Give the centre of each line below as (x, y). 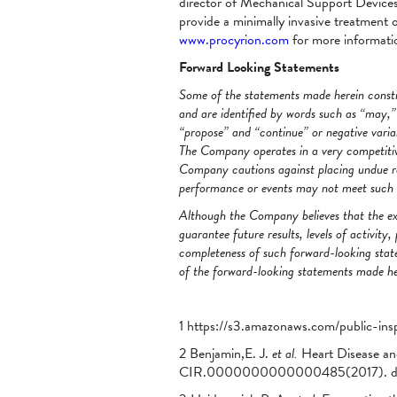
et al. (285, 354)
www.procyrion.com (234, 40)
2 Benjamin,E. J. (226, 354)
